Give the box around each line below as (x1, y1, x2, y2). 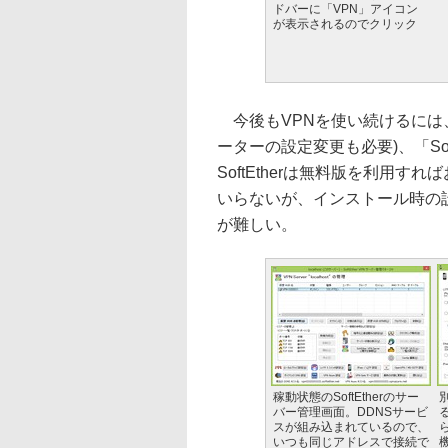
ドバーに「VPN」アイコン (273, 2, 418, 16)
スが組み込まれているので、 (273, 420, 429, 434)
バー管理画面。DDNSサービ (273, 405, 428, 419)
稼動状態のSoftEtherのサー (273, 390, 419, 404)
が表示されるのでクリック (273, 17, 417, 31)
